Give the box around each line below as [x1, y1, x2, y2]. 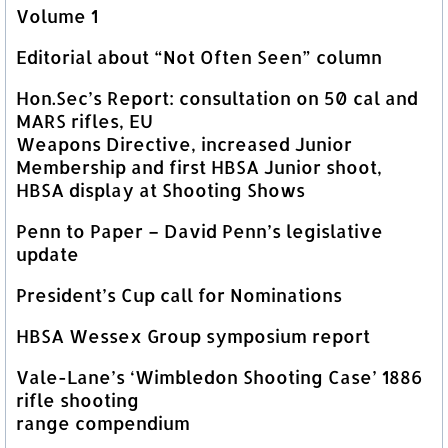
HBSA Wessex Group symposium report [16, 324, 370, 347]
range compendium [16, 411, 190, 434]
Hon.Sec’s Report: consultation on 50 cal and [16, 86, 418, 109]
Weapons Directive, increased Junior [16, 132, 352, 155]
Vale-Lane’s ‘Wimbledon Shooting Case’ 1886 [16, 365, 422, 388]
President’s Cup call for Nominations [16, 283, 342, 306]
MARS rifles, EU [16, 109, 153, 132]
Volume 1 [16, 4, 98, 27]
